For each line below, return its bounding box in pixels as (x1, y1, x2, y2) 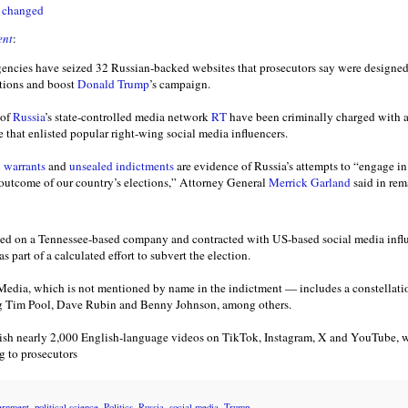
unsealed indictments (69, 157, 177, 174)
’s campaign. (149, 75, 210, 92)
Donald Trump (77, 75, 149, 92)
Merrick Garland (269, 173, 351, 190)
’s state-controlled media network (45, 107, 211, 125)
